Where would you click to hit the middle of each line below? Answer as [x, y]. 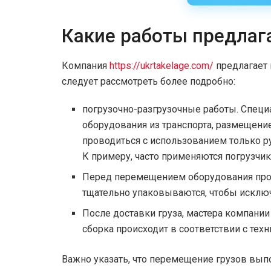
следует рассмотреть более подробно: [149, 82]
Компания [86, 66]
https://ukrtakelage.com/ [162, 66]
